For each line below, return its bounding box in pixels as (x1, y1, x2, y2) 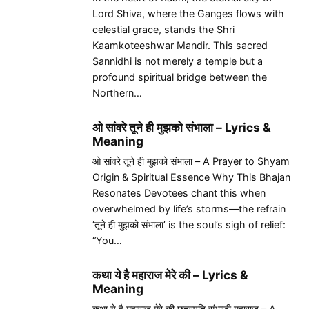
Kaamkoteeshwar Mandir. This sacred (92, 39, 268, 52)
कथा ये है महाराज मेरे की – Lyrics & (92, 267, 248, 282)
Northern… (92, 87, 142, 99)
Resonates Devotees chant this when (92, 187, 266, 199)
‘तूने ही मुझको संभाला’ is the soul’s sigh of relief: (92, 219, 286, 231)
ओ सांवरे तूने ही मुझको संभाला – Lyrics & (92, 119, 271, 134)
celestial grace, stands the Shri (92, 23, 235, 36)
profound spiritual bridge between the (92, 71, 267, 83)
